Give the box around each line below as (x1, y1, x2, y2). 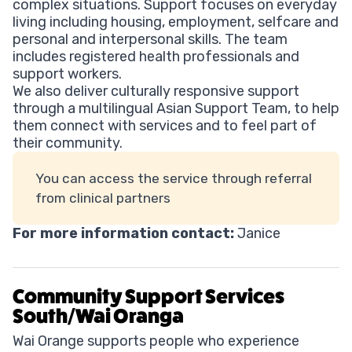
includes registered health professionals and (13, 48, 299, 66)
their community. (13, 134, 123, 152)
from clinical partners (35, 189, 170, 206)
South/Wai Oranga (13, 304, 184, 329)
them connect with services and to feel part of (13, 117, 317, 135)
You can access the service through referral (35, 170, 312, 186)
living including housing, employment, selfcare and (13, 13, 339, 31)
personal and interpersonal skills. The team (13, 31, 288, 49)
